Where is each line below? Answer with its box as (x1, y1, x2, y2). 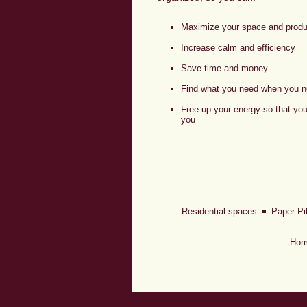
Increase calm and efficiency (181, 42, 295, 53)
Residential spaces (181, 206, 262, 217)
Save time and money (181, 62, 268, 73)
